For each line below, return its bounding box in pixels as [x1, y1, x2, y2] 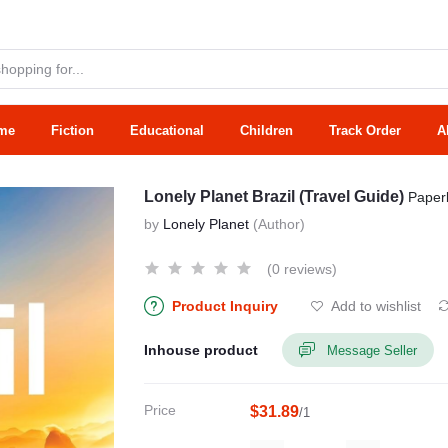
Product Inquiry [172, 298, 278, 314]
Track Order [329, 122, 401, 138]
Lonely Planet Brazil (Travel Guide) [144, 188, 408, 205]
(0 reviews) [267, 261, 337, 277]
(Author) [253, 216, 305, 232]
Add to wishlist [328, 298, 422, 314]
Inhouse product [144, 341, 258, 358]
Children [240, 122, 293, 138]
